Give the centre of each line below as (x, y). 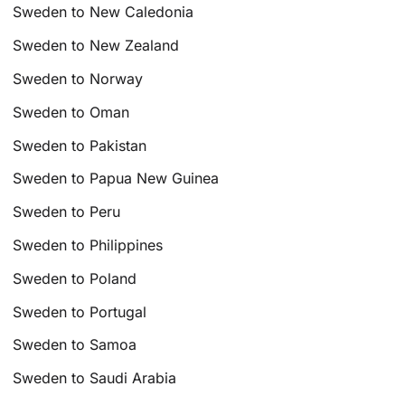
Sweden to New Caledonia (104, 12)
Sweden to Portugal (80, 311)
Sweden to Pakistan (80, 145)
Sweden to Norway (78, 79)
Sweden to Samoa (75, 345)
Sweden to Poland (75, 278)
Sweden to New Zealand (96, 46)
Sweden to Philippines (88, 245)
